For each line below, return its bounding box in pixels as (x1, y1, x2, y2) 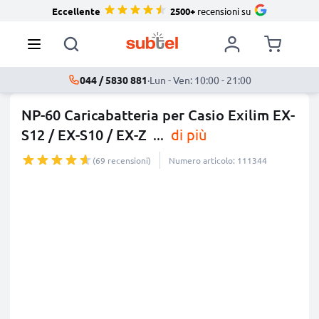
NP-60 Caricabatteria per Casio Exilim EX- (21, 105, 295, 124)
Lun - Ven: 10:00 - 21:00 (149, 73, 251, 86)
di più (167, 125, 206, 143)
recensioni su (194, 4, 251, 17)
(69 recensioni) (93, 155, 151, 166)
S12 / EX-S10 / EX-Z (21, 125, 147, 144)
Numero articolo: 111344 (169, 155, 267, 166)
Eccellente (51, 4, 100, 17)
